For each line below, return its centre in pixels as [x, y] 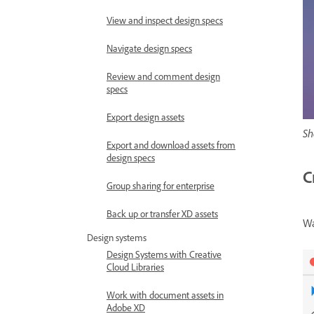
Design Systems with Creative [164, 254]
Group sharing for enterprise [161, 185]
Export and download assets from [171, 145]
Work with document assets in [165, 295]
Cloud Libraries [135, 267]
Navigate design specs [149, 48]
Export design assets [145, 117]
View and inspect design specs [165, 20]
